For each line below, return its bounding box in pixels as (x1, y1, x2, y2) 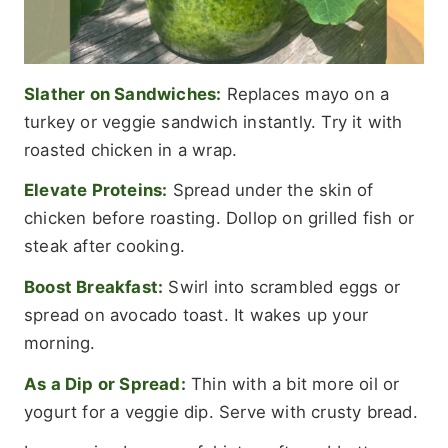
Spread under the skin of (167, 180, 374, 201)
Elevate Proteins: (24, 180, 168, 201)
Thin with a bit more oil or (185, 373, 400, 394)
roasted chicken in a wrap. (24, 139, 238, 160)
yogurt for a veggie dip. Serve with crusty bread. (24, 401, 418, 422)
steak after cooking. (24, 236, 185, 257)
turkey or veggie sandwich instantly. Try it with (24, 111, 403, 132)
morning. (24, 333, 96, 354)
